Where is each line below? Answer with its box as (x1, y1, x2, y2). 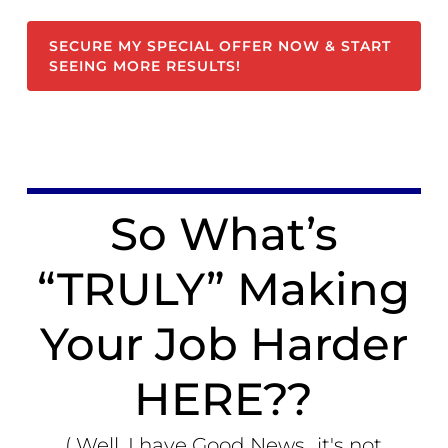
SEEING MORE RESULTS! (49, 57, 242, 76)
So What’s (109, 206, 338, 262)
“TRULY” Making (37, 261, 411, 317)
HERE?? (134, 371, 314, 427)
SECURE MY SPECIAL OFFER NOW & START (49, 37, 392, 56)
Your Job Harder (39, 316, 408, 372)
